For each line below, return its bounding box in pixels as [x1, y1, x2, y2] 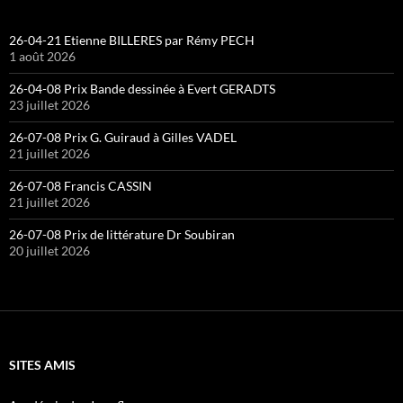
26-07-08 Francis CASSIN [9, 178, 152, 194]
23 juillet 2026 [9, 97, 90, 113]
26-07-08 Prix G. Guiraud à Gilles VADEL [9, 130, 237, 146]
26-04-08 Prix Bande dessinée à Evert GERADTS [9, 81, 275, 97]
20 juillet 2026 [9, 243, 90, 259]
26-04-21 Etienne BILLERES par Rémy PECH [9, 32, 255, 49]
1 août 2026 [9, 49, 76, 65]
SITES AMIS [9, 357, 76, 373]
